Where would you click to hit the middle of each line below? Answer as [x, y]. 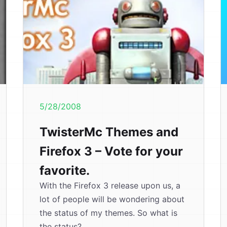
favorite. [65, 171]
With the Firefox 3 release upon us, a [110, 185]
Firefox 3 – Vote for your [111, 151]
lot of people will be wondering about [112, 199]
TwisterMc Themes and [109, 132]
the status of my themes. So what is [109, 213]
